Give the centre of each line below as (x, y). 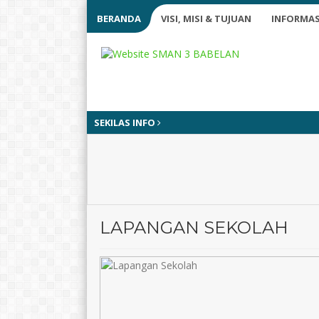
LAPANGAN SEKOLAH (194, 228)
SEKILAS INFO (126, 122)
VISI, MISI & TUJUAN (206, 19)
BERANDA (119, 19)
